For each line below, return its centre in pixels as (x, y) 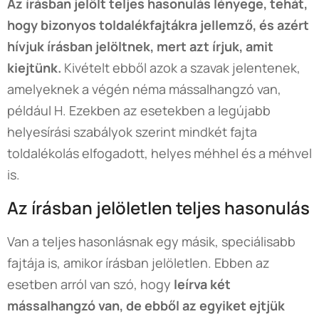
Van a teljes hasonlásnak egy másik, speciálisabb (151, 241)
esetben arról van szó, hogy (90, 284)
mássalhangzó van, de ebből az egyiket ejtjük (146, 305)
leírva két (202, 284)
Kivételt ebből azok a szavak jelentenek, (181, 67)
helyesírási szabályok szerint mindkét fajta (132, 131)
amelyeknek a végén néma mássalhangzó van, (144, 89)
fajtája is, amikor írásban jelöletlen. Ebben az (138, 262)
